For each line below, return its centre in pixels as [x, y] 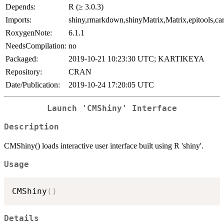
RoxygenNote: [29, 33]
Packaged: [22, 59]
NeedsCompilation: [36, 46]
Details [21, 218]
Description [31, 127]
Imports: [18, 20]
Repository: [24, 72]
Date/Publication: [33, 85]
